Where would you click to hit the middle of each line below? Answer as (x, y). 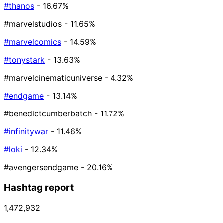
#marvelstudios (33, 24)
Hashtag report (39, 187)
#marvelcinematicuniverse (53, 78)
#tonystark (24, 60)
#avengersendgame (41, 167)
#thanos (19, 6)
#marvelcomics (33, 42)
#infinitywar (26, 132)
